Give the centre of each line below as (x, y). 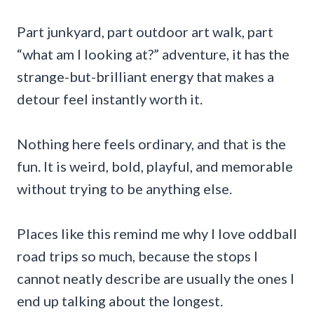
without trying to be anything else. (124, 188)
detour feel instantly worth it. (110, 98)
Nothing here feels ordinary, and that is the (151, 143)
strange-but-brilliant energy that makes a (145, 76)
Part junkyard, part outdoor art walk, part (145, 31)
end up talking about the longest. (120, 300)
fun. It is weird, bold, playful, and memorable (155, 166)
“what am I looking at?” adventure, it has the (153, 54)
